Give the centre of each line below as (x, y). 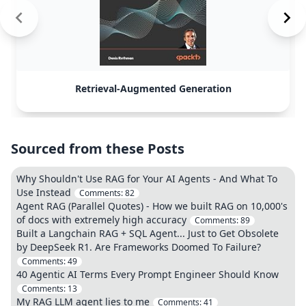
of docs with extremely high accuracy (101, 220)
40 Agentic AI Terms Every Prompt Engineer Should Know (148, 274)
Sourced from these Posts (98, 149)
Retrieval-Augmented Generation (153, 88)
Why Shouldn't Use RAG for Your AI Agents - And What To (147, 179)
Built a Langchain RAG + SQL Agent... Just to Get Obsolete (148, 233)
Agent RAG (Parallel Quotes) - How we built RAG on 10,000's (152, 206)
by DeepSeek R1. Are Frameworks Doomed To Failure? (139, 247)
